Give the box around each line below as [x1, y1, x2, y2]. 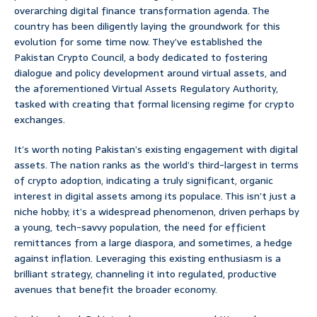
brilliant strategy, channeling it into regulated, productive [14, 266, 277, 282]
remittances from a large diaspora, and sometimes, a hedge [14, 235, 292, 251]
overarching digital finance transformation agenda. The [14, 3, 270, 19]
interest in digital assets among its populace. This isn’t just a [14, 188, 296, 204]
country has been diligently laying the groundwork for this [14, 18, 280, 35]
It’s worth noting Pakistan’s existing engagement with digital [14, 142, 298, 158]
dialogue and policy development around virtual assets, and [14, 65, 287, 81]
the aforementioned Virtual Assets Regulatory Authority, [14, 81, 278, 97]
